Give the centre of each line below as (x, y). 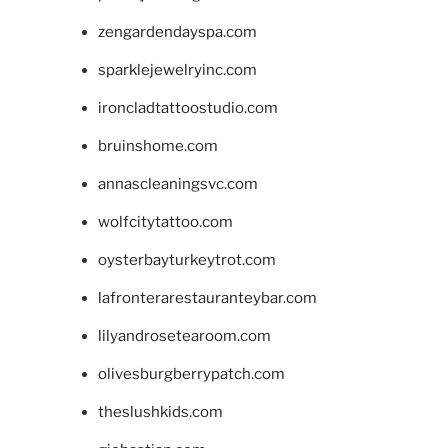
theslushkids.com (160, 411)
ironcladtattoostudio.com (187, 107)
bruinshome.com (157, 145)
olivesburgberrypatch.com (191, 373)
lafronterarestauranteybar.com (207, 297)
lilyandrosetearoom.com (184, 335)
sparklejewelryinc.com (177, 69)
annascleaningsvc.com (177, 183)
